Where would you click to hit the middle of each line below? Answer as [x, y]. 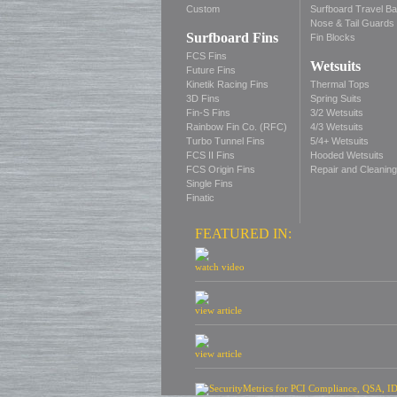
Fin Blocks [333, 37]
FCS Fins [206, 56]
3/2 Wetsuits [337, 113]
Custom [203, 9]
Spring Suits [336, 98]
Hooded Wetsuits [347, 155]
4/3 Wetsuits [337, 127]
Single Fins [210, 183]
